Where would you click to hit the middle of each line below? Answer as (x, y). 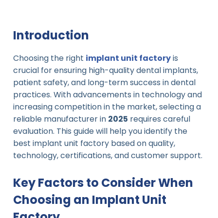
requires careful (159, 119)
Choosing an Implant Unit (90, 200)
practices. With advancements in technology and (107, 95)
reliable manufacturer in (60, 119)
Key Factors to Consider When (103, 183)
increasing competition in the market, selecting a (107, 107)
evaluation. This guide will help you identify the (100, 131)
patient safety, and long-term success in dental (104, 83)
